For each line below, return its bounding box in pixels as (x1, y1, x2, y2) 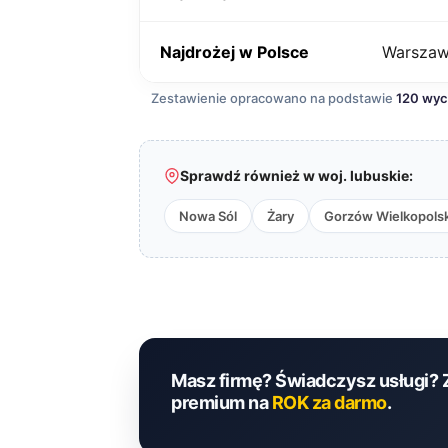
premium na (171, 392, 272, 413)
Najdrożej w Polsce (160, 42, 309, 62)
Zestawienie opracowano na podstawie (151, 90, 396, 106)
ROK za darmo (271, 392, 387, 413)
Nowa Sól (179, 208, 237, 224)
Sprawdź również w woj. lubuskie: (180, 167, 413, 184)
